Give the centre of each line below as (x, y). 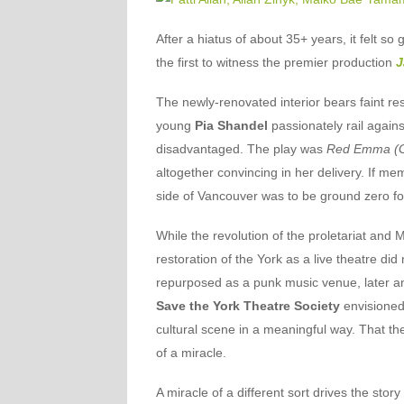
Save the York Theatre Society (248, 306)
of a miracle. (191, 353)
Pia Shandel (231, 125)
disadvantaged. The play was (241, 149)
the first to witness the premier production (275, 62)
